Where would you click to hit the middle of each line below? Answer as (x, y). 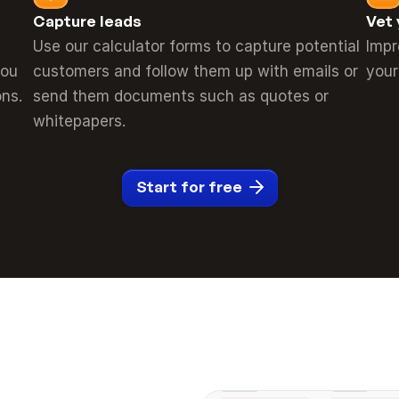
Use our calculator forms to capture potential (197, 46)
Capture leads (88, 21)
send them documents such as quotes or (181, 96)
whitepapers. (80, 121)
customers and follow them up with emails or (196, 71)
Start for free (189, 187)
